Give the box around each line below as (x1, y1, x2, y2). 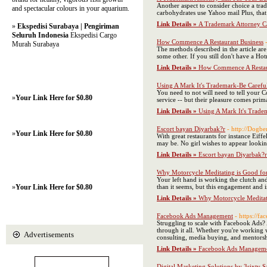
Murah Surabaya (12, 40, 59, 48)
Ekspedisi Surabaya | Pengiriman (17, 22, 119, 30)
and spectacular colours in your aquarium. (12, 4, 129, 13)
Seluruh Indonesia (12, 31, 69, 39)
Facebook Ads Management (157, 212, 233, 219)
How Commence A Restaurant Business (157, 38, 263, 45)
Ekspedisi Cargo (69, 31, 117, 39)
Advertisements (24, 230, 74, 239)
